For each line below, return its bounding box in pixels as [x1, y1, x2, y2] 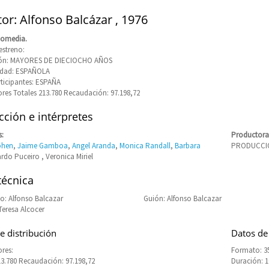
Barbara [174, 141, 201, 151]
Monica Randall [119, 141, 171, 151]
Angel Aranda [71, 141, 115, 151]
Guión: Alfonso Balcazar [143, 193, 222, 204]
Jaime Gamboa [17, 141, 68, 151]
